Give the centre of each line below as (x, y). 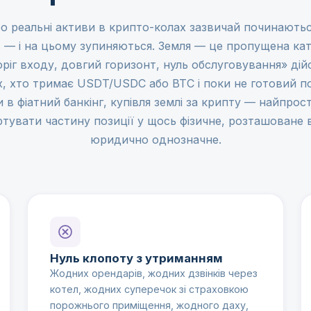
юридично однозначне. (155, 140)
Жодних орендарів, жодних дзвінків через (153, 274)
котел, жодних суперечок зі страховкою (149, 289)
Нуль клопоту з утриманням (136, 259)
